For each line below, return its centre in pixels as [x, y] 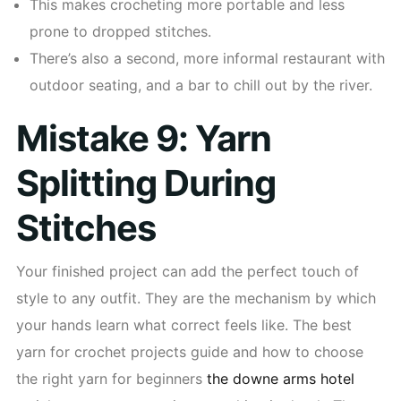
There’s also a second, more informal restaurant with [207, 58]
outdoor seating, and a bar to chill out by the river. [201, 85]
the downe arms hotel [281, 378]
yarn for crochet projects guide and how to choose [190, 351]
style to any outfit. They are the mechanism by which [196, 298]
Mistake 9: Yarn [144, 138]
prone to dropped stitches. [120, 31]
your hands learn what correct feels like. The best [184, 324]
